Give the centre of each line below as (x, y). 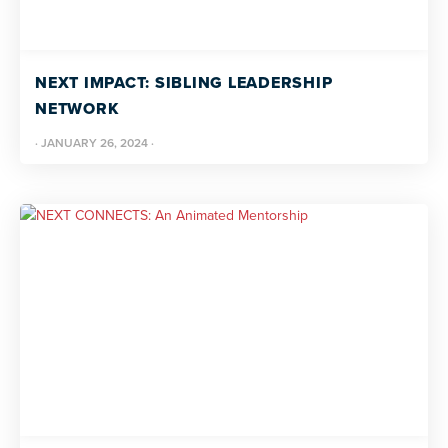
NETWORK (77, 108)
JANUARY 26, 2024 (94, 143)
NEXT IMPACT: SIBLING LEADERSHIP (184, 82)
